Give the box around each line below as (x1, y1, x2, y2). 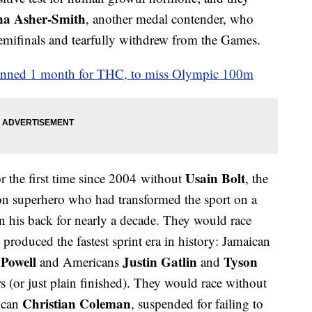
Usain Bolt (185, 169, 245, 188)
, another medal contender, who (86, 10, 253, 28)
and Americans (36, 253, 123, 271)
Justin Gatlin (123, 252, 197, 272)
